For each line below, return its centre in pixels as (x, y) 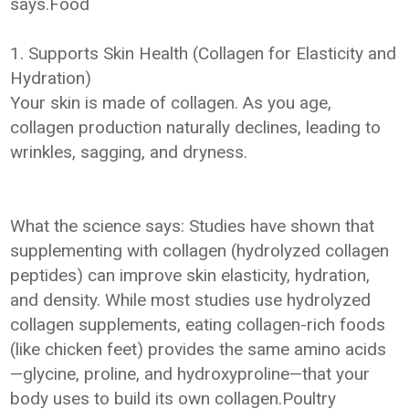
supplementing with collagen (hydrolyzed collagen (200, 251)
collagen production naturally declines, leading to (196, 127)
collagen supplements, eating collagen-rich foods (198, 325)
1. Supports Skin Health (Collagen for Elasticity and (204, 53)
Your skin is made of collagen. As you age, (171, 103)
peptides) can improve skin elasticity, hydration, (190, 275)
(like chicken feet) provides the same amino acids (199, 349)
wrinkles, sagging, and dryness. (129, 152)
